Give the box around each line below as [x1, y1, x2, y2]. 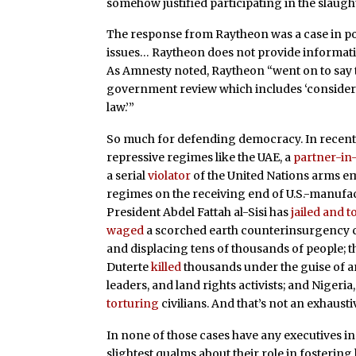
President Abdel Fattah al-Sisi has [106, 205, 292, 220]
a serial [106, 168, 149, 184]
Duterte [106, 260, 152, 275]
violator [148, 168, 192, 184]
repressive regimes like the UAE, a [106, 150, 294, 165]
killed [151, 260, 182, 275]
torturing [106, 296, 160, 311]
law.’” [106, 100, 135, 115]
